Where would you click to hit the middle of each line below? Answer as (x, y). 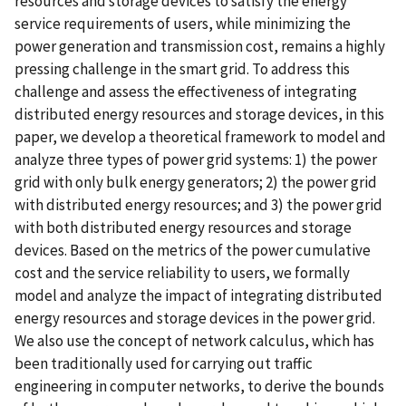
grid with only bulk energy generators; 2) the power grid (196, 182)
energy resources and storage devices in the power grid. (195, 318)
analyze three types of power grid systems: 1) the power (196, 159)
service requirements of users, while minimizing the (183, 23)
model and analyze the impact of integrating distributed (198, 295)
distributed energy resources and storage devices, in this (199, 114)
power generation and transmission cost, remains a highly (200, 46)
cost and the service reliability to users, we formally (182, 272)
